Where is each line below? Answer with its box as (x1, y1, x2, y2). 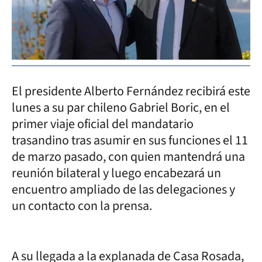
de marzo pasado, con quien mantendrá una (12, 147, 245, 166)
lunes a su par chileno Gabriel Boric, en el (12, 98, 230, 117)
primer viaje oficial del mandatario (12, 114, 194, 133)
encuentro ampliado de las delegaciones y (12, 180, 235, 199)
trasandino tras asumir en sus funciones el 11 (12, 130, 248, 150)
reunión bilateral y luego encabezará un (12, 163, 221, 182)
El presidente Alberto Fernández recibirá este (12, 81, 250, 101)
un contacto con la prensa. (12, 196, 152, 215)
